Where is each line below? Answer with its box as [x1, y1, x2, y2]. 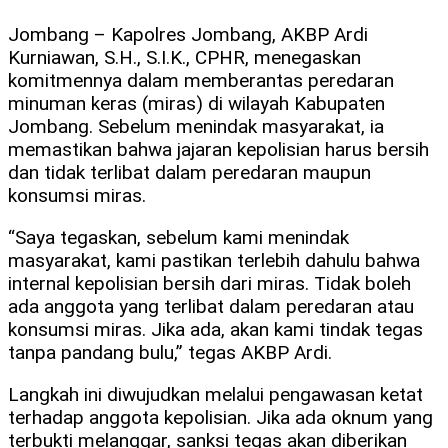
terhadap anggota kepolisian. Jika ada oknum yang [8, 406, 433, 430]
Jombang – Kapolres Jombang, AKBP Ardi [8, 23, 368, 47]
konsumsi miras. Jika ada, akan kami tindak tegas [8, 318, 423, 342]
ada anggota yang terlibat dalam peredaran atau [8, 295, 414, 319]
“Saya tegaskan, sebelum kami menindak [8, 226, 349, 250]
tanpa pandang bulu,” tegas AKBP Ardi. [8, 341, 332, 365]
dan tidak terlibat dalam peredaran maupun [8, 161, 371, 185]
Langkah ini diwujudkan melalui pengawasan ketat [8, 383, 423, 407]
